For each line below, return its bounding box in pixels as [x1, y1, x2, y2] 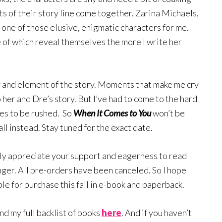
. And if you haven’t [121, 207, 192, 218]
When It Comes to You [73, 107, 151, 118]
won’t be [151, 107, 185, 118]
